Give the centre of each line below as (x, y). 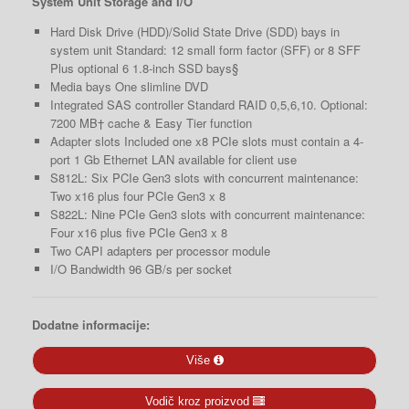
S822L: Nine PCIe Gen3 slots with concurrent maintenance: (207, 215)
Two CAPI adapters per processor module (160, 251)
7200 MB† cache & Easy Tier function (151, 123)
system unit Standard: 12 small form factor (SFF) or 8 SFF (205, 50)
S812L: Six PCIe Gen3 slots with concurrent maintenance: (204, 178)
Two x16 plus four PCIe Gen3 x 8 (137, 196)
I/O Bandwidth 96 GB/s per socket (141, 269)
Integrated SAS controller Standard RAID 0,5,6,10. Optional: (209, 105)
